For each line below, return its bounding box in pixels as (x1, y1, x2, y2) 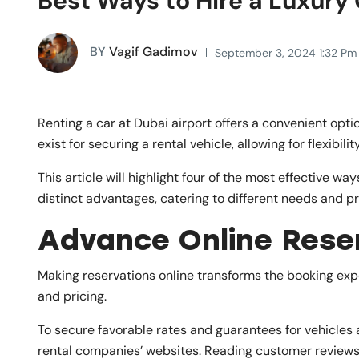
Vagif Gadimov (106, 42, 198, 60)
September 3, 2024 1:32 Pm (215, 45, 357, 60)
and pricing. (38, 287, 107, 305)
